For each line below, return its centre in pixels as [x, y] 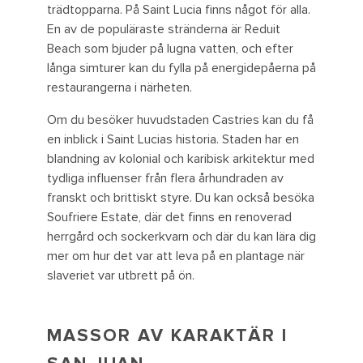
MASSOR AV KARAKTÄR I [167, 336]
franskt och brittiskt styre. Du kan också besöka [181, 198]
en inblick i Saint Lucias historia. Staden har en [173, 140]
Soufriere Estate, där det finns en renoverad [169, 218]
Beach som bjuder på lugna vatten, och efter [170, 49]
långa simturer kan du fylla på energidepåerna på [181, 68]
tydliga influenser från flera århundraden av [165, 179]
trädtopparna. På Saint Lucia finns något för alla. [179, 10]
